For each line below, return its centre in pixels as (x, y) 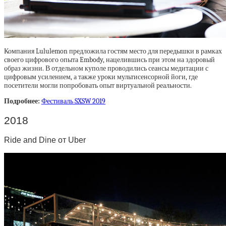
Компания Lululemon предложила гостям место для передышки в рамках (113, 51)
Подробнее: (23, 101)
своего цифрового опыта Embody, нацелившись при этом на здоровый (109, 60)
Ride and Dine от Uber (45, 140)
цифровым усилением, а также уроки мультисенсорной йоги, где (101, 77)
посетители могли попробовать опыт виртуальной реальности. (98, 86)
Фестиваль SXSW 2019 (73, 101)
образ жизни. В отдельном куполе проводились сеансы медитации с (106, 69)
